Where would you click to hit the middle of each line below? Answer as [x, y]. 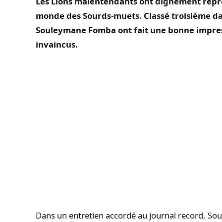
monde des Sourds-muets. [89, 15]
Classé [157, 15]
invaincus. [57, 44]
